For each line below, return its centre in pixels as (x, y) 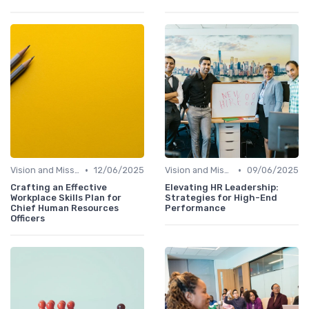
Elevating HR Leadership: (222, 188)
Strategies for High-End (221, 198)
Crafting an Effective (59, 188)
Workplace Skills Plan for (66, 198)
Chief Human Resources (64, 208)
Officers (28, 219)
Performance (195, 208)
